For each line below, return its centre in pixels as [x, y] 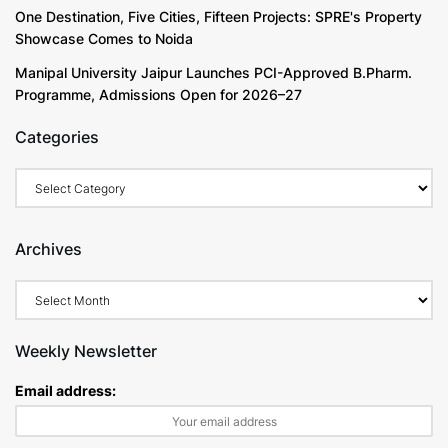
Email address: [65, 391]
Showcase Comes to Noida [104, 39]
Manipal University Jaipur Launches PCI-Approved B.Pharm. [213, 73]
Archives [48, 249]
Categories [57, 137]
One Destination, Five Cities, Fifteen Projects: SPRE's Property [218, 17]
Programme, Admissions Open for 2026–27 [158, 95]
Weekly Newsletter [86, 351]
